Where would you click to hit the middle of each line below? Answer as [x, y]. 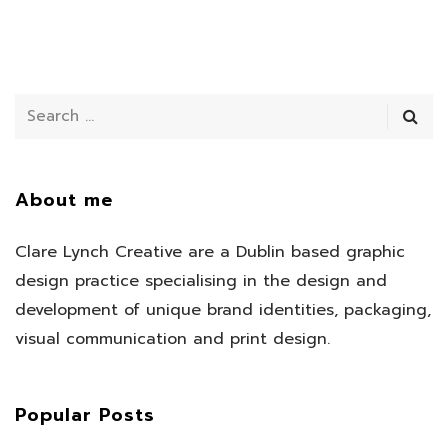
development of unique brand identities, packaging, [223, 309]
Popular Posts [85, 414]
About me [64, 199]
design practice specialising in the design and [201, 280]
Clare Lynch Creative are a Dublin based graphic [210, 251]
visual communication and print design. [172, 338]
